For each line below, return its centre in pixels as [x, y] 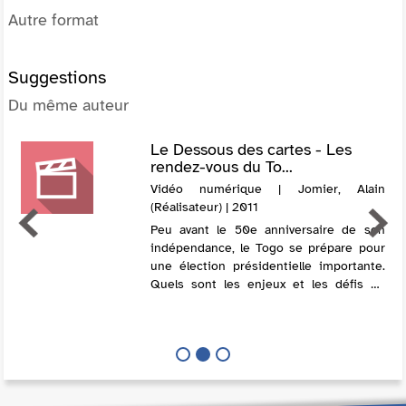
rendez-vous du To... [221, 166]
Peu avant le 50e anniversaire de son [267, 229]
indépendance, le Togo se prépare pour [267, 247]
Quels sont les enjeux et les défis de [267, 284]
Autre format [53, 19]
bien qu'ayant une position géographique [267, 320]
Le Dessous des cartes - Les [251, 149]
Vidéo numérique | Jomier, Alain [267, 188]
